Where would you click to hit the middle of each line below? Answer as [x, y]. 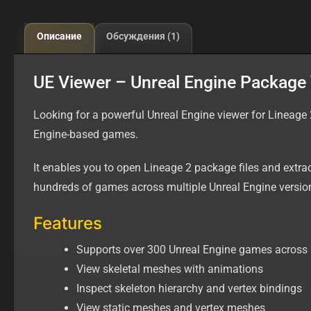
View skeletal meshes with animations [170, 269]
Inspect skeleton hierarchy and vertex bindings [189, 288]
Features [68, 223]
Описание [59, 36]
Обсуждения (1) [143, 36]
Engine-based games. [86, 134]
